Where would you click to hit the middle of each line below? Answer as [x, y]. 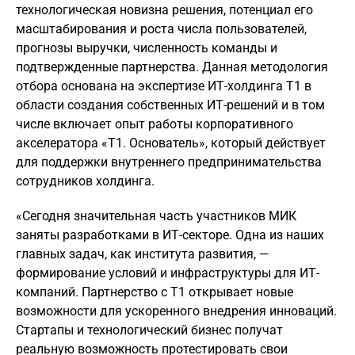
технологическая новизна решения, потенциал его [164, 10]
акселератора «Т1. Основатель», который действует [171, 143]
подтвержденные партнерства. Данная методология [172, 67]
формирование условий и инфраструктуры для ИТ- [168, 273]
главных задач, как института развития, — [143, 254]
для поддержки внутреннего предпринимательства [169, 162]
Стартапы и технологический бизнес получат [149, 330]
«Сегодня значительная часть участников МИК [156, 216]
